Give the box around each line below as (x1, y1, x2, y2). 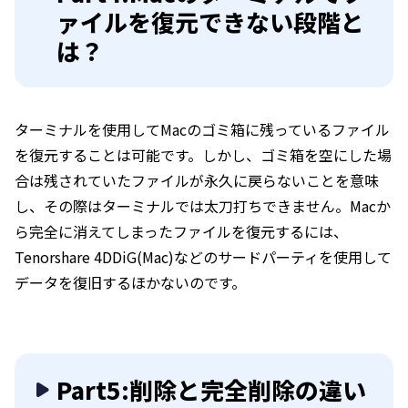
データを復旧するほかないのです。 (15, 270, 246, 293)
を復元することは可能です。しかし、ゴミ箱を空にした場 (15, 143, 392, 166)
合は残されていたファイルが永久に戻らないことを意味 (15, 168, 379, 191)
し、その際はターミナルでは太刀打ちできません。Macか (15, 194, 391, 217)
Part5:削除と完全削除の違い (56, 372, 366, 406)
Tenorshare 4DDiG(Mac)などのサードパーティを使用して (15, 245, 392, 268)
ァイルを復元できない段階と (56, 4, 364, 38)
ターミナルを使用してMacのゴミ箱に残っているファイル (15, 117, 390, 140)
